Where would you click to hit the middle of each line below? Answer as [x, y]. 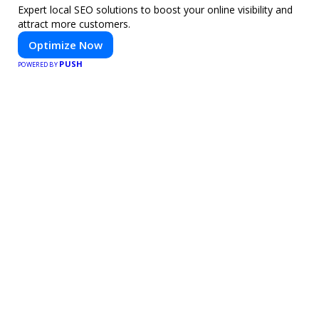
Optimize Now [66, 45]
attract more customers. [74, 24]
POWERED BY [39, 65]
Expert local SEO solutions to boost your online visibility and [155, 10]
